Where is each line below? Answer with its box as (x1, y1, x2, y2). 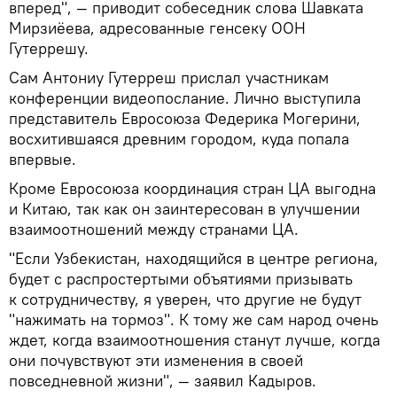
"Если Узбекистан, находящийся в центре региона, (9, 247, 378, 269)
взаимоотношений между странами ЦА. (9, 218, 299, 239)
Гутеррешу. (9, 37, 89, 58)
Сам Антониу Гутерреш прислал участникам (9, 66, 329, 88)
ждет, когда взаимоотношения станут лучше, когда (9, 329, 380, 350)
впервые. (9, 148, 76, 169)
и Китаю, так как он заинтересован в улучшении (9, 198, 360, 219)
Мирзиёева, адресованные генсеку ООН (9, 17, 306, 38)
